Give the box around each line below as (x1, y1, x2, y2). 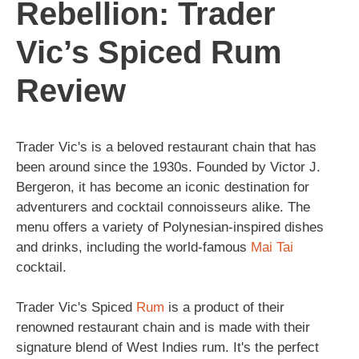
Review (16, 72, 126, 108)
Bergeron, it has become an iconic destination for (16, 179, 309, 195)
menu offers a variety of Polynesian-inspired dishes (16, 219, 324, 235)
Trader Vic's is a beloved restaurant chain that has (16, 139, 317, 155)
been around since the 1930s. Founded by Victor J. (16, 159, 321, 175)
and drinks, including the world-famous (16, 239, 251, 255)
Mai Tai (251, 239, 293, 255)
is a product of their (164, 300, 284, 315)
